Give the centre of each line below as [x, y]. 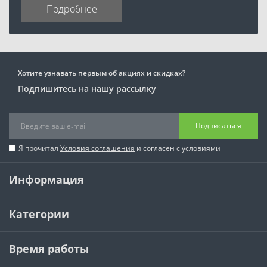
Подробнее [72, 9]
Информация [46, 179]
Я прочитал [39, 148]
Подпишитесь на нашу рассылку [87, 88]
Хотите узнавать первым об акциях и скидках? [102, 73]
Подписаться [218, 125]
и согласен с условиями [178, 148]
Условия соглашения [97, 148]
